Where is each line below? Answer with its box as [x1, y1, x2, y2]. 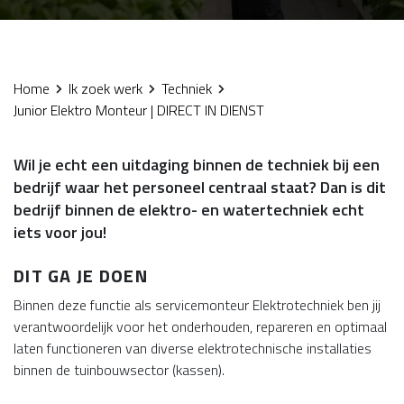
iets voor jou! [14, 220, 106, 244]
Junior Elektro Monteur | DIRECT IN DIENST [14, 99, 264, 121]
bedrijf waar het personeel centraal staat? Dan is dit [14, 175, 386, 199]
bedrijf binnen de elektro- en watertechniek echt [14, 197, 364, 222]
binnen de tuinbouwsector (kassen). [14, 359, 225, 381]
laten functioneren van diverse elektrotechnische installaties [14, 337, 372, 359]
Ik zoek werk [69, 78, 142, 99]
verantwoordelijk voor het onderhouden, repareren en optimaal [14, 316, 387, 337]
